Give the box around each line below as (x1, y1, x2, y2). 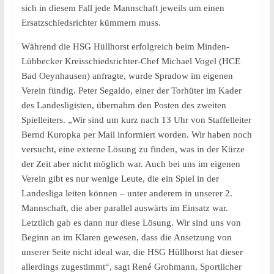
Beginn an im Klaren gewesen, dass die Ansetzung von (21, 232, 232, 242)
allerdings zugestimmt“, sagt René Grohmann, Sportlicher (21, 262, 242, 272)
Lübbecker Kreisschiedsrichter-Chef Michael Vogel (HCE (21, 56, 240, 66)
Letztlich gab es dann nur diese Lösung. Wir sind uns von (21, 218, 241, 228)
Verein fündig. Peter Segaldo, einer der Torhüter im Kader (21, 86, 242, 95)
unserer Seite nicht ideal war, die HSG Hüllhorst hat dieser (21, 247, 243, 257)
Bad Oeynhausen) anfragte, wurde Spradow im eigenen (21, 71, 233, 81)
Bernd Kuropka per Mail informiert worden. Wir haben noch (21, 130, 252, 139)
